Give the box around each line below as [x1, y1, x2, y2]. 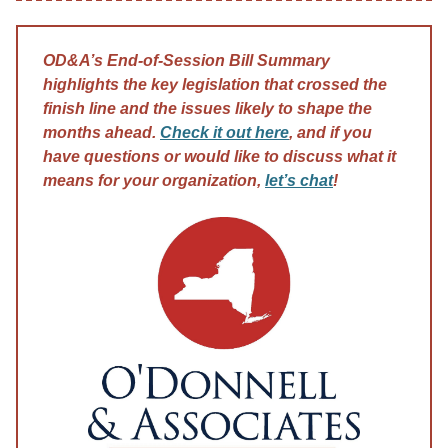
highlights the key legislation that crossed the [43, 76, 387, 94]
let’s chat [265, 172, 333, 190]
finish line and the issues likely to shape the [43, 100, 372, 118]
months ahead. [43, 124, 160, 142]
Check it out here [160, 124, 289, 142]
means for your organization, [43, 172, 265, 190]
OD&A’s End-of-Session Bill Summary [43, 52, 330, 70]
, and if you [289, 124, 372, 142]
